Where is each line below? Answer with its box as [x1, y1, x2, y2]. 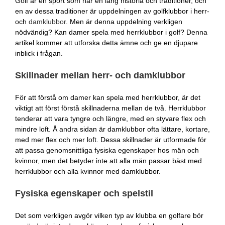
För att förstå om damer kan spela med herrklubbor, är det [15, 93, 200, 101]
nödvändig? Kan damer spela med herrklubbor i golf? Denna [15, 28, 207, 36]
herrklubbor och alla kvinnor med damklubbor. [15, 167, 161, 175]
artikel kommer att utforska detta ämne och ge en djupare [15, 39, 198, 47]
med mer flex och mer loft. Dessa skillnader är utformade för [15, 135, 206, 144]
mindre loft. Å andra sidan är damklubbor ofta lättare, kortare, [15, 125, 210, 133]
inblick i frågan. [15, 49, 63, 57]
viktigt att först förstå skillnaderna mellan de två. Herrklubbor [15, 103, 206, 112]
